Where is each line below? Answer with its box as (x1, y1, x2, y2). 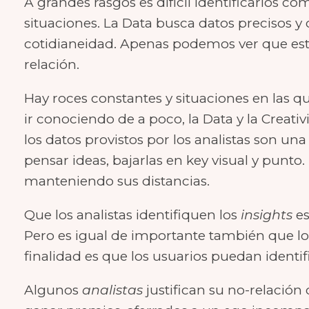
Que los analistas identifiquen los (24, 207, 237, 223)
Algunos (24, 282, 82, 298)
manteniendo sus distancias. (24, 173, 210, 189)
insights (237, 207, 296, 223)
